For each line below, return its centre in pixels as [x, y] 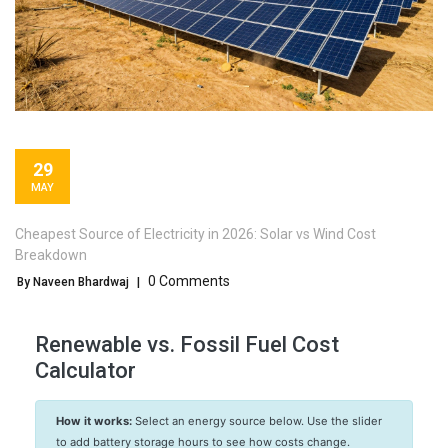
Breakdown [51, 255]
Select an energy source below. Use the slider [257, 421]
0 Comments [189, 281]
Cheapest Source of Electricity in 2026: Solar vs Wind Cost [195, 234]
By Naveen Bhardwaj [73, 282]
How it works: [94, 421]
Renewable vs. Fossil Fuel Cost [187, 345]
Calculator [85, 371]
